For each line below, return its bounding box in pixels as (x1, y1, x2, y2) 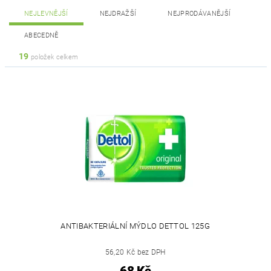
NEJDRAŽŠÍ (99, 10, 137, 18)
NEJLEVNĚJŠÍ (24, 10, 68, 18)
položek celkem (28, 53, 79, 61)
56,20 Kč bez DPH (105, 248, 166, 256)
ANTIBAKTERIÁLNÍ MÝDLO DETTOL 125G (60, 221, 211, 230)
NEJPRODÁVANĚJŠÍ (168, 10, 231, 18)
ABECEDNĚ (24, 31, 59, 39)
